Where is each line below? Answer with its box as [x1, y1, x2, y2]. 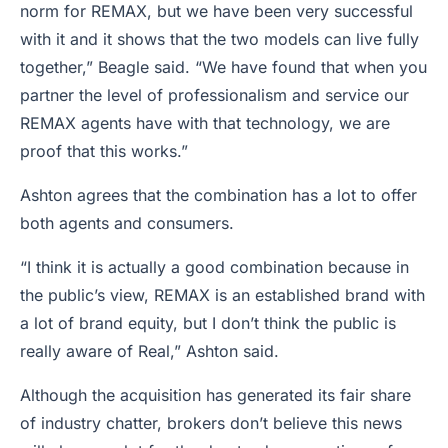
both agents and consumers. [20, 213, 239, 233]
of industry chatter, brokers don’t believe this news [20, 413, 402, 433]
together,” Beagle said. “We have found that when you [20, 57, 427, 77]
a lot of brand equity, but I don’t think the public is [20, 313, 396, 333]
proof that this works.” [20, 141, 193, 161]
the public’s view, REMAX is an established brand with [20, 285, 425, 305]
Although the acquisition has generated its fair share [20, 385, 411, 405]
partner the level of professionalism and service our [20, 85, 409, 105]
